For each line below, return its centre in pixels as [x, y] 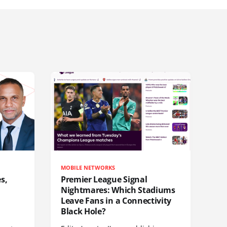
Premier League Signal [104, 179]
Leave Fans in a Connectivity [116, 200]
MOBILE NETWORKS [88, 167]
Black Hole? [83, 211]
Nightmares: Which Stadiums [118, 190]
